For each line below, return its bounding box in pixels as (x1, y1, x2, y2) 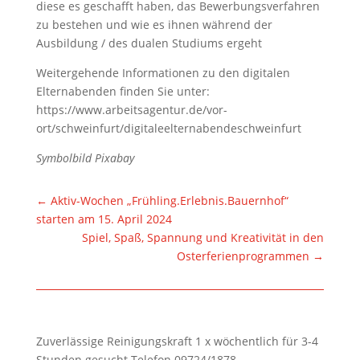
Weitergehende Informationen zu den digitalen (35, 64, 290, 80)
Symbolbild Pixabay (35, 149, 134, 166)
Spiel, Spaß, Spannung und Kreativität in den (82, 229, 325, 245)
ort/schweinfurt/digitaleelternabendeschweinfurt (35, 120, 301, 136)
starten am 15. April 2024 (35, 211, 172, 227)
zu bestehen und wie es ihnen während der (35, 16, 272, 32)
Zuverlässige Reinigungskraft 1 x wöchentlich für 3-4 (35, 333, 318, 349)
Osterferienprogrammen (177, 247, 310, 264)
